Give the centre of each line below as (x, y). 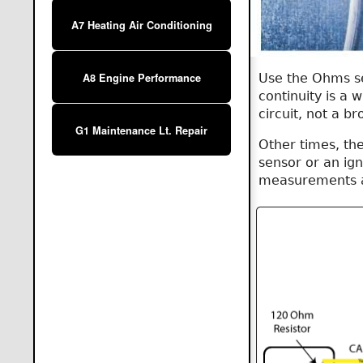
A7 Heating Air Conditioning (141, 26)
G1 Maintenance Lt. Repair (142, 131)
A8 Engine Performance (141, 78)
